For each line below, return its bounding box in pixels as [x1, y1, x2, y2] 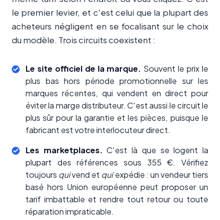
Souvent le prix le [141, 63, 209, 74]
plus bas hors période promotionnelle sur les [26, 76, 208, 86]
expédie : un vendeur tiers [113, 169, 209, 180]
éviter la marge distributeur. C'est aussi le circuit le [26, 100, 208, 111]
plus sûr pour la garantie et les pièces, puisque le [26, 112, 208, 123]
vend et [70, 169, 102, 180]
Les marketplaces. [26, 145, 103, 156]
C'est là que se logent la [102, 145, 209, 156]
